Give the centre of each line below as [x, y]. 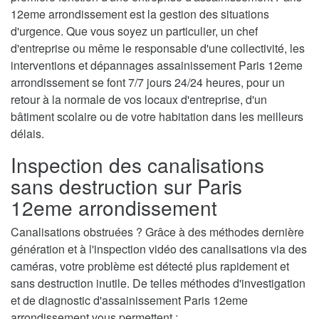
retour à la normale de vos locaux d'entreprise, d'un [139, 100]
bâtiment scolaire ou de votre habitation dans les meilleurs [157, 117]
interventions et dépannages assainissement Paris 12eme [157, 66]
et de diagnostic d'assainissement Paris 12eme [129, 300]
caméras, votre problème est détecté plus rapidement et [150, 266]
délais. [27, 134]
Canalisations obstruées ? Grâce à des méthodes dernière [157, 232]
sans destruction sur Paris [126, 186]
